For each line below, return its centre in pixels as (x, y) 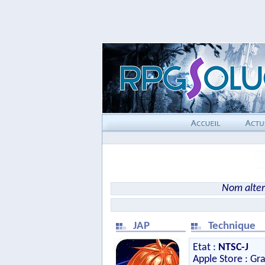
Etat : (206, 248)
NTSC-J (233, 248)
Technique (233, 226)
